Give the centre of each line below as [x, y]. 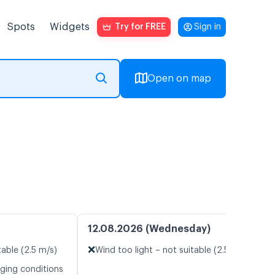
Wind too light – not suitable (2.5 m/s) [172, 251]
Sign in [207, 27]
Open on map [179, 79]
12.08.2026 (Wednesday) [149, 229]
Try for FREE [140, 27]
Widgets [70, 27]
